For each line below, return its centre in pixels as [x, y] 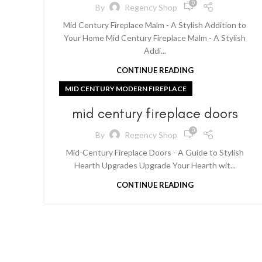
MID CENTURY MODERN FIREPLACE [126, 89]
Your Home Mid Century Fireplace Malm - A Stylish [155, 38]
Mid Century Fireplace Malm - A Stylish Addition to [155, 25]
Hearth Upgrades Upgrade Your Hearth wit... [155, 165]
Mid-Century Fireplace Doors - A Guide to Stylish [155, 152]
